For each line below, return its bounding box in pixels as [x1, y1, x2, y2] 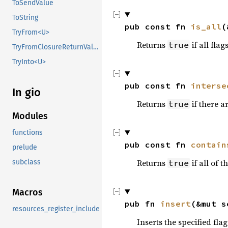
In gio [12, 85, 41, 100]
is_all [191, 21, 221, 32]
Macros [12, 186, 43, 198]
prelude [12, 142, 37, 152]
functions [12, 128, 43, 137]
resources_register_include [12, 204, 100, 213]
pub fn [125, 198, 160, 209]
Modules [12, 110, 48, 122]
